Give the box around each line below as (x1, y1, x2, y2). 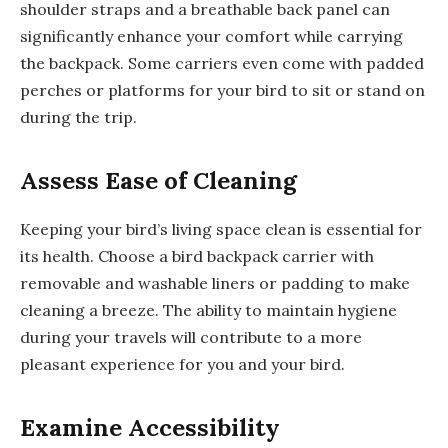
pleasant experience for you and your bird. (20, 354, 345, 375)
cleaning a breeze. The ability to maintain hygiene (20, 300, 397, 321)
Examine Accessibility (20, 412, 280, 444)
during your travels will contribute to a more (20, 327, 362, 348)
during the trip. (20, 107, 137, 127)
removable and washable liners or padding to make (20, 273, 410, 294)
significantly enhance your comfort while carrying (20, 26, 403, 46)
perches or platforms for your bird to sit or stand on (20, 80, 425, 100)
